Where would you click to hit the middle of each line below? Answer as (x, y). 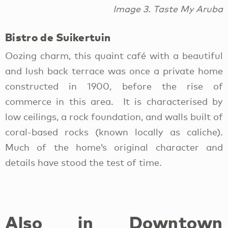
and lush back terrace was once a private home (114, 71)
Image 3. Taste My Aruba (168, 9)
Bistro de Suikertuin (58, 37)
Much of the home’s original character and (114, 147)
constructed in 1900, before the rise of (114, 86)
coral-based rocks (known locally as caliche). (114, 132)
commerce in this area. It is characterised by (114, 102)
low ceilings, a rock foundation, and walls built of (114, 117)
